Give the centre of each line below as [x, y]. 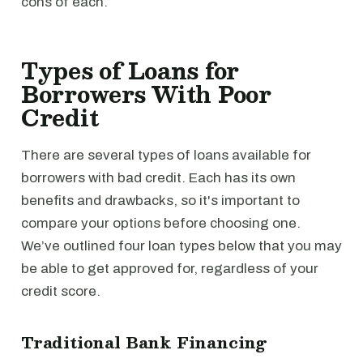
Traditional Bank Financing [144, 342]
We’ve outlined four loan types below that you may [181, 246]
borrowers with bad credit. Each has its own [158, 178]
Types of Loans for [130, 70]
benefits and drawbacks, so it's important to [160, 201]
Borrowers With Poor [146, 94]
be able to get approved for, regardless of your [170, 269]
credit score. [61, 291]
